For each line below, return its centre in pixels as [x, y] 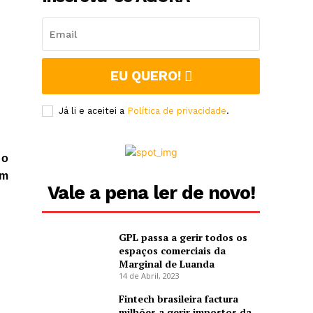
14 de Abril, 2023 [149, 276]
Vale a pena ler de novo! [151, 193]
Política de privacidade [177, 111]
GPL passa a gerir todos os [183, 238]
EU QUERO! [145, 76]
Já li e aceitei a [93, 111]
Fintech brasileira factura [178, 299]
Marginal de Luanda [166, 264]
